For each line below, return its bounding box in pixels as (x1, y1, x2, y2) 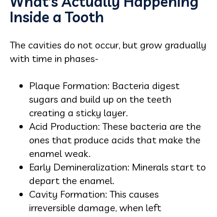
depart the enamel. (29, 174, 114, 186)
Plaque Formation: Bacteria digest (29, 79, 180, 92)
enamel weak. (29, 147, 91, 159)
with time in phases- (10, 52, 98, 64)
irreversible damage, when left (29, 201, 161, 214)
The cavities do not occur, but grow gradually (10, 39, 206, 51)
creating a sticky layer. (29, 107, 128, 119)
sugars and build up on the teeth (29, 93, 171, 105)
